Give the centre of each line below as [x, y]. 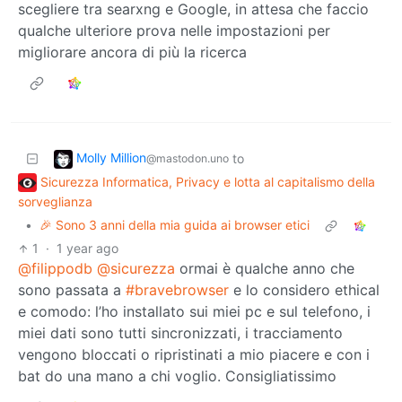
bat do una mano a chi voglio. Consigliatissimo [177, 376]
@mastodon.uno [188, 158]
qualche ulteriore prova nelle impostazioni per [174, 30]
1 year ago [88, 249]
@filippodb [55, 269]
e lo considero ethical [304, 290]
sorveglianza [55, 202]
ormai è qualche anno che [265, 269]
